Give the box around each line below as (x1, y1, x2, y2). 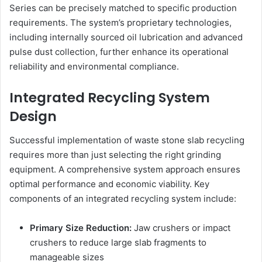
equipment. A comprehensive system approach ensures (9, 163, 240, 175)
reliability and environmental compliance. (9, 61, 179, 73)
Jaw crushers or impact (132, 222, 230, 233)
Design (9, 107, 57, 126)
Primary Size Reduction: (30, 222, 132, 233)
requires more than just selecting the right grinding (9, 149, 221, 160)
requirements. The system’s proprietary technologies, (9, 17, 232, 29)
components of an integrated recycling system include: (9, 192, 236, 204)
